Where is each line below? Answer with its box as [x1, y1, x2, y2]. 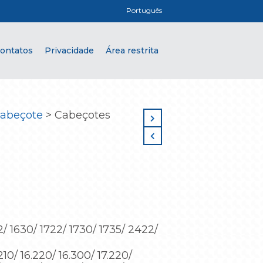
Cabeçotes [55, 109, 110, 122]
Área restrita [106, 45, 159, 56]
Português [126, 6, 162, 15]
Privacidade [45, 45, 94, 56]
